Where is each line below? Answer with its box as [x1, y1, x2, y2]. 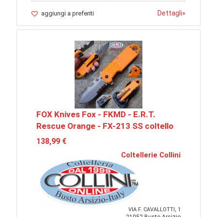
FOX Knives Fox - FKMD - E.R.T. [36, 109, 155, 120]
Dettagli [157, 9, 182, 17]
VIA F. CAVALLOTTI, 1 [128, 206, 181, 213]
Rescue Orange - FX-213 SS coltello [36, 121, 173, 131]
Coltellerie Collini [121, 151, 181, 160]
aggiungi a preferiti [41, 10, 94, 17]
